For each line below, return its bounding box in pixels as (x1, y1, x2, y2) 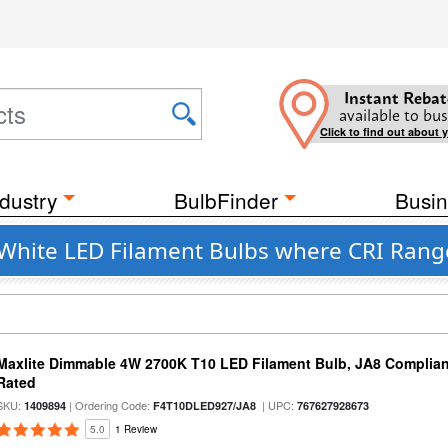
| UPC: (256, 397, 298, 413)
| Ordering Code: (66, 397, 154, 413)
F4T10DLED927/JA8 (153, 398, 257, 413)
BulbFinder (174, 185, 278, 215)
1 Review (115, 422, 158, 436)
